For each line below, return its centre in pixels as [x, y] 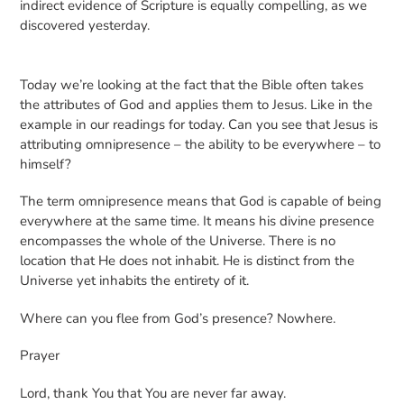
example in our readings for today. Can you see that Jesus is [199, 124]
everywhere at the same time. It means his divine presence [197, 221]
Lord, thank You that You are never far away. [155, 393]
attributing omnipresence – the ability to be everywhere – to [200, 144]
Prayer [40, 356]
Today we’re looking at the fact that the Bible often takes [192, 84]
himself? [47, 164]
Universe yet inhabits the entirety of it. [136, 281]
